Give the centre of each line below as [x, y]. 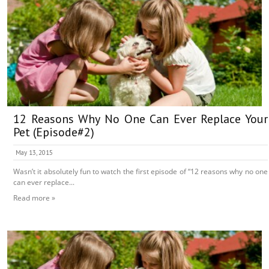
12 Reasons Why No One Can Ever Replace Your [141, 119]
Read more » [34, 198]
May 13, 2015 [34, 153]
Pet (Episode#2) [54, 132]
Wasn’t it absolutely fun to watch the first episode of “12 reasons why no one [141, 172]
